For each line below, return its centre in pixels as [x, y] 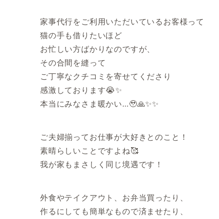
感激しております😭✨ [81, 90]
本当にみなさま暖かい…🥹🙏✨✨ [100, 104]
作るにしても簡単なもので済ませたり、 [114, 211]
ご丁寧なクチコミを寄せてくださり [106, 77]
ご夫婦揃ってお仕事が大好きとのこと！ [114, 137]
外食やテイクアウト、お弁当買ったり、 [114, 198]
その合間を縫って [73, 63]
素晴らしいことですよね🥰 [89, 151]
